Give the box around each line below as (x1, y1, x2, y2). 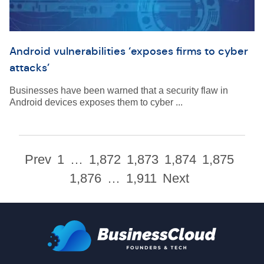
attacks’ (9, 61, 49, 74)
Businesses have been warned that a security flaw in (9, 85, 228, 95)
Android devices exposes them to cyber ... (9, 97, 183, 107)
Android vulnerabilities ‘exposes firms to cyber (9, 45, 248, 58)
